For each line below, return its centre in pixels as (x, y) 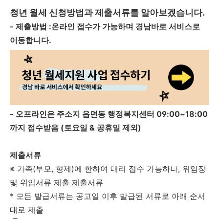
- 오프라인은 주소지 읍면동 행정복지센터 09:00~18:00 (109, 114)
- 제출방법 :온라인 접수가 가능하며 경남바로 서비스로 (105, 26)
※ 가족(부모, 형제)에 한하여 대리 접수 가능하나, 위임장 (108, 169)
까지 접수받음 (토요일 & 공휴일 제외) (76, 128)
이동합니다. (31, 40)
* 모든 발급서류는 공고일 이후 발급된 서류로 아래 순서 (108, 196)
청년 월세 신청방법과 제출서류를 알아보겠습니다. (107, 12)
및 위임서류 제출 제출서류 (56, 182)
